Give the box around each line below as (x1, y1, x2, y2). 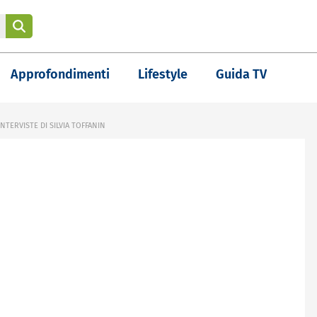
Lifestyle (138, 67, 188, 82)
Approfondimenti (11, 67, 110, 82)
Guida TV (216, 67, 267, 82)
